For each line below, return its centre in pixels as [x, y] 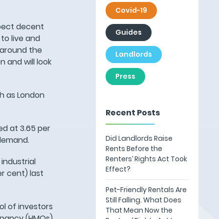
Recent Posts [132, 113]
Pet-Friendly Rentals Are [146, 190]
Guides [128, 32]
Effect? [118, 169]
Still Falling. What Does [143, 200]
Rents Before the [134, 149]
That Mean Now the [139, 210]
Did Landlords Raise [139, 138]
